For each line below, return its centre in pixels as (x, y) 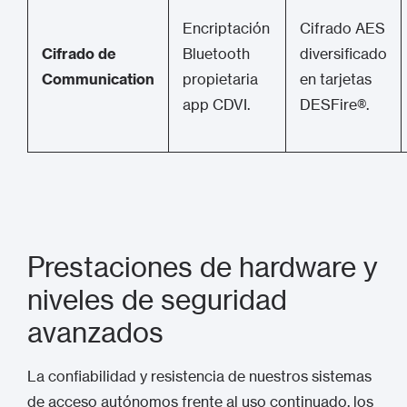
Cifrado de (79, 54)
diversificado (343, 54)
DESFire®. (334, 104)
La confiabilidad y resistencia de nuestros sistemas (199, 376)
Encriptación (226, 28)
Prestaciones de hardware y (203, 267)
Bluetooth (216, 54)
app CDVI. (216, 104)
